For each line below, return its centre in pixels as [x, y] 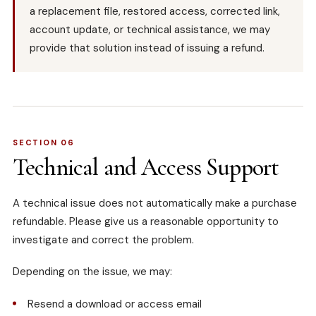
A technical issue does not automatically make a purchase [155, 203]
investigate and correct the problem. [103, 240]
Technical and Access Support [146, 168]
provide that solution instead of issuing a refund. [147, 48]
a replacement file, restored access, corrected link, [155, 12]
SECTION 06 [44, 143]
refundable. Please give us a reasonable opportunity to [146, 222]
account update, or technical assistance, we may [150, 30]
